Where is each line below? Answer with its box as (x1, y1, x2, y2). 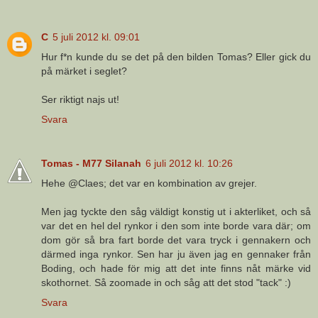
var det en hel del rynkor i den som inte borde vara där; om (41, 220, 311, 232)
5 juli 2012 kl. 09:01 (53, 31, 140, 43)
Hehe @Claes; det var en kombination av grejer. (41, 177, 257, 190)
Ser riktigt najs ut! (41, 94, 119, 106)
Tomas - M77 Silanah (41, 158, 141, 170)
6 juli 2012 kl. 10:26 (146, 158, 233, 170)
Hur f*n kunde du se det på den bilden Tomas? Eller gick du (41, 51, 311, 63)
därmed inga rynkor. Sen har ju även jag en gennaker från (41, 248, 311, 261)
